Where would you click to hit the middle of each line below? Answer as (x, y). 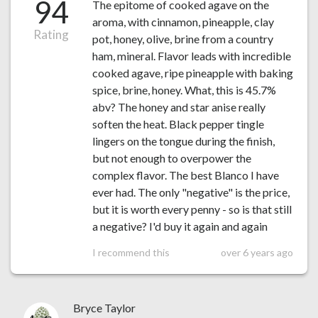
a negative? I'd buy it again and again (180, 226)
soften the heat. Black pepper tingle (178, 124)
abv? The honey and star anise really (179, 107)
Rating (51, 35)
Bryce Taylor (104, 308)
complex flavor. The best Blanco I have (185, 175)
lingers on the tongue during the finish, (183, 141)
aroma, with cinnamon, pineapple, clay (183, 22)
